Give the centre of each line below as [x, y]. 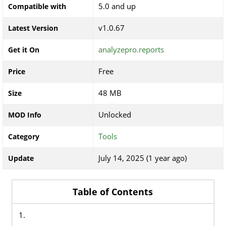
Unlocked [115, 115]
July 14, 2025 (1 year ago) [143, 158]
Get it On [24, 50]
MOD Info [25, 115]
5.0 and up [117, 6]
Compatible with [37, 6]
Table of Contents [113, 192]
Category [24, 136]
